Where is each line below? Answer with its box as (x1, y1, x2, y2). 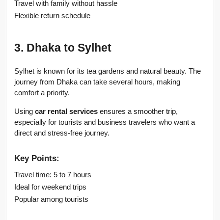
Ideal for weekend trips (14, 183, 86, 192)
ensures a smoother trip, (98, 108, 178, 116)
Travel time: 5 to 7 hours (14, 171, 91, 179)
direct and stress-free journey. (14, 129, 110, 137)
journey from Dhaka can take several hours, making (14, 78, 180, 86)
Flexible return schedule (14, 12, 90, 20)
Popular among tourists (14, 195, 88, 204)
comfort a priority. (14, 89, 70, 97)
